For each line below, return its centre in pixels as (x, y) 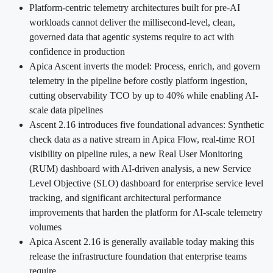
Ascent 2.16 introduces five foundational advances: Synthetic (147, 124)
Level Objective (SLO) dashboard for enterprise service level (146, 183)
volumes (45, 227)
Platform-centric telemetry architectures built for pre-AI (135, 7)
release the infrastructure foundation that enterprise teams (138, 256)
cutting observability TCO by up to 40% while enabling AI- (144, 95)
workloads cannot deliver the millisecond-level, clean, (132, 22)
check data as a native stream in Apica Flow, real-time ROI (142, 139)
